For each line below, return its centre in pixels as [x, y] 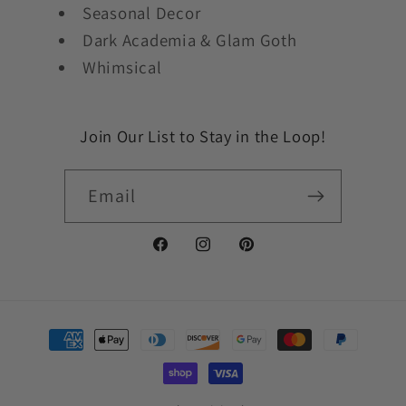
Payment [72, 330]
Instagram [230, 255]
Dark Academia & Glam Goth [189, 40]
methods [72, 358]
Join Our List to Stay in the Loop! [203, 136]
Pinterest [270, 255]
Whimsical [122, 68]
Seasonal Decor [141, 13]
